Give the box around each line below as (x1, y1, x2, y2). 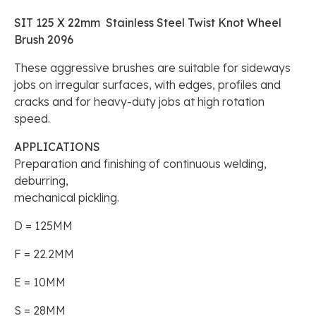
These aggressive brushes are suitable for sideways (14, 60, 291, 75)
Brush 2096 (14, 32, 73, 47)
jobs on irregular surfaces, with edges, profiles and (14, 77, 281, 92)
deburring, (14, 173, 68, 188)
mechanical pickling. (14, 190, 119, 205)
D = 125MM (14, 218, 73, 233)
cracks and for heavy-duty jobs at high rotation (14, 94, 265, 109)
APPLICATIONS (14, 139, 100, 154)
